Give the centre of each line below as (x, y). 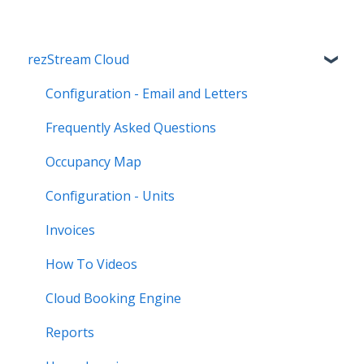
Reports (70, 332)
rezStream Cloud (78, 59)
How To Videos (91, 264)
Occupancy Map (93, 161)
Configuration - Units (110, 195)
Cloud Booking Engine (113, 298)
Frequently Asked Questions (131, 127)
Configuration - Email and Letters (147, 93)
